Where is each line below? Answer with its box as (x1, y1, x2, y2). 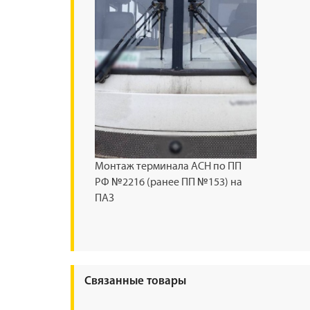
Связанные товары (84, 275, 186, 288)
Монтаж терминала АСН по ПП (95, 161, 241, 173)
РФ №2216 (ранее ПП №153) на (95, 176, 242, 189)
